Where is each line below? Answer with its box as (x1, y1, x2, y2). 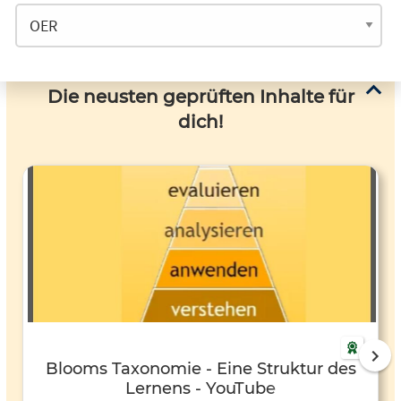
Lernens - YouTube (125, 379, 276, 399)
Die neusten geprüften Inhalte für (47, 86, 354, 108)
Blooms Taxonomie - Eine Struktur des (45, 359, 356, 380)
